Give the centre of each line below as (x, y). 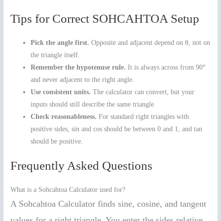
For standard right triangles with (143, 117)
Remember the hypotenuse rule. (78, 68)
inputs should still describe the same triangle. (93, 105)
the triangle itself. (55, 55)
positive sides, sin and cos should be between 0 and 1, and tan (117, 129)
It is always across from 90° (166, 68)
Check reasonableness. (64, 117)
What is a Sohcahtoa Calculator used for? (68, 189)
